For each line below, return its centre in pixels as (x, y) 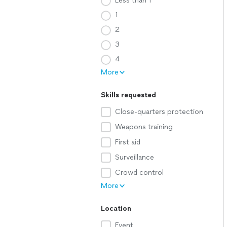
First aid (128, 142)
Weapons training (144, 127)
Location (116, 209)
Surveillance (135, 157)
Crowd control (139, 173)
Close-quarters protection (159, 112)
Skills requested (128, 95)
